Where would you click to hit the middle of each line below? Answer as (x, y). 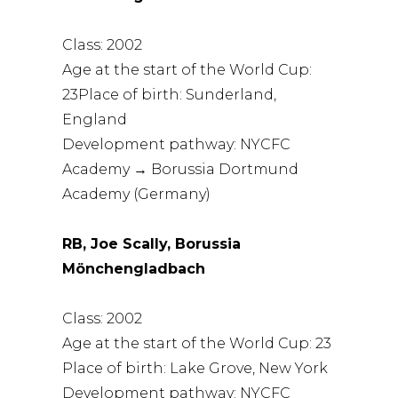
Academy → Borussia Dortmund (181, 169)
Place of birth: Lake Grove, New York (195, 368)
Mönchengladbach (134, 268)
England (95, 119)
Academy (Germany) (137, 194)
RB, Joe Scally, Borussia (152, 243)
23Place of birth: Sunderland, (170, 94)
